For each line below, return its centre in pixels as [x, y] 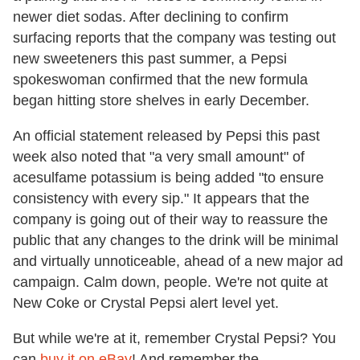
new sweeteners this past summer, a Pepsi [150, 59]
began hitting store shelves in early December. [161, 101]
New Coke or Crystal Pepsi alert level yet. [146, 303]
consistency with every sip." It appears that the [161, 199]
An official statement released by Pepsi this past [166, 136]
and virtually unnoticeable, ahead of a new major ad [178, 262]
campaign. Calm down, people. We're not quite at [170, 282]
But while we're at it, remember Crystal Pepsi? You [174, 339]
